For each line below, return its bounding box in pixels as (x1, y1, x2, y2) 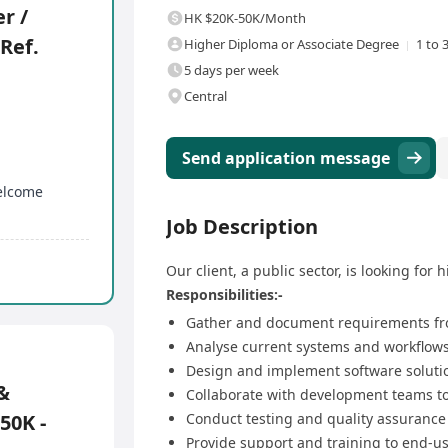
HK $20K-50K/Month (184, 9, 306, 28)
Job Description (166, 213, 318, 241)
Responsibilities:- (166, 285, 283, 305)
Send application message (182, 147, 390, 170)
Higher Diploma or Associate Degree (184, 35, 399, 54)
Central (184, 87, 227, 106)
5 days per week (184, 61, 279, 80)
